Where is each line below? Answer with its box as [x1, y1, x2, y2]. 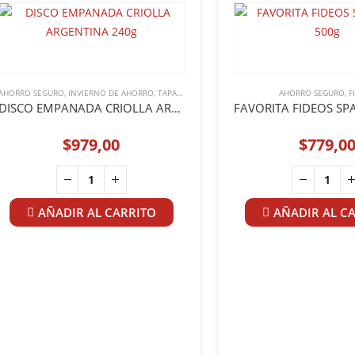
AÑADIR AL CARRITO [37, 204, 156, 220]
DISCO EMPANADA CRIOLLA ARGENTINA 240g [170, 99, 181, 116]
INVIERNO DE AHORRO [67, 86, 154, 98]
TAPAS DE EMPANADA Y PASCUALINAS [157, 86, 177, 98]
